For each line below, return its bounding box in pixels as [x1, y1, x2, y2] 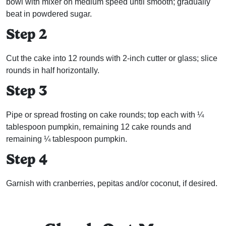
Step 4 [6, 150, 47, 167]
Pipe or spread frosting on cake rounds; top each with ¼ [6, 110, 204, 119]
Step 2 [6, 25, 47, 42]
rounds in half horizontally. [6, 66, 99, 75]
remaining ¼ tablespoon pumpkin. [6, 134, 127, 143]
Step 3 [6, 82, 47, 99]
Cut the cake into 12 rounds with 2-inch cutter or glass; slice [6, 53, 217, 63]
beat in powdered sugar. [6, 9, 92, 18]
